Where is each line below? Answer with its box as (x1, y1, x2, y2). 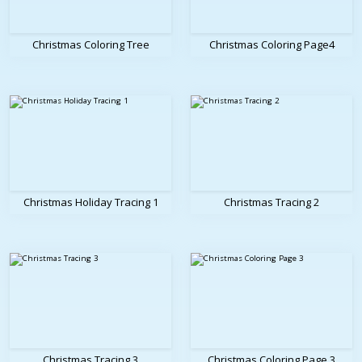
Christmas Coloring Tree (32, 37, 149, 53)
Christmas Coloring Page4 (208, 37, 335, 53)
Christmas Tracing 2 (224, 195, 319, 210)
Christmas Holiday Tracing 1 (23, 195, 158, 210)
